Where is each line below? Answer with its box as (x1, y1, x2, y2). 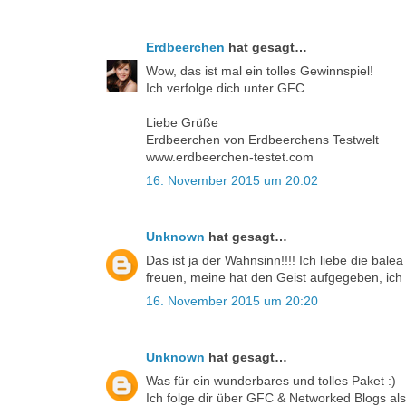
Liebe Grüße (146, 115, 218, 130)
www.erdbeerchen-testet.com (146, 150, 314, 165)
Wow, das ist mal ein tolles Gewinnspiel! (146, 63, 373, 79)
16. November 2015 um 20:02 (146, 173, 318, 188)
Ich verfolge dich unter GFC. (146, 81, 308, 96)
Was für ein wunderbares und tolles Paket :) (146, 373, 396, 389)
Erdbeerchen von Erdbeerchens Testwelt (146, 132, 379, 148)
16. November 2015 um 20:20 (146, 294, 318, 309)
